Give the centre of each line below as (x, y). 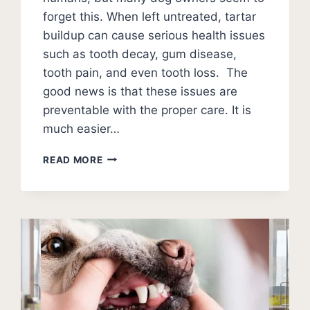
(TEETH (121, 229)
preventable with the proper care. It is (147, 110)
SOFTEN (122, 185)
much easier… (82, 128)
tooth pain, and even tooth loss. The (146, 72)
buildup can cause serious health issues (154, 35)
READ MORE (73, 159)
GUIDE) (120, 258)
